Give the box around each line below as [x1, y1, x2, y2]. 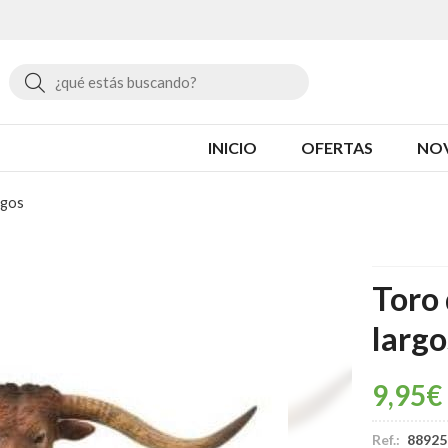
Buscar [43, 68, 105, 93]
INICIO [208, 137, 257, 157]
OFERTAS [301, 137, 373, 157]
